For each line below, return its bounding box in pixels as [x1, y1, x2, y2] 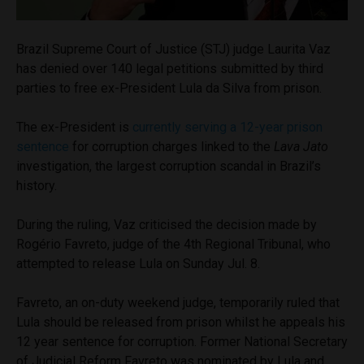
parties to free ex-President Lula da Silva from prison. [16, 80, 322, 96]
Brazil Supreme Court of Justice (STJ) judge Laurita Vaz [16, 41, 331, 57]
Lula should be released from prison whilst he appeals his [16, 314, 345, 330]
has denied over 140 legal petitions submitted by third [16, 60, 323, 76]
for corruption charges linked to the [72, 138, 274, 154]
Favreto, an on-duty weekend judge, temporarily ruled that [16, 294, 340, 310]
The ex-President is [16, 119, 132, 135]
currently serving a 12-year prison [132, 119, 323, 135]
